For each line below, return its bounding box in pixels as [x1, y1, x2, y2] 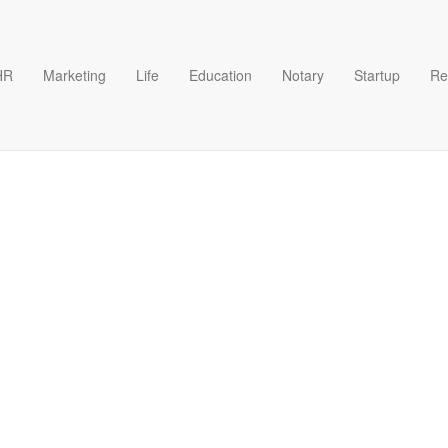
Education [189, 65, 252, 85]
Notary [282, 65, 324, 85]
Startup [354, 65, 400, 85]
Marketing [43, 65, 106, 85]
